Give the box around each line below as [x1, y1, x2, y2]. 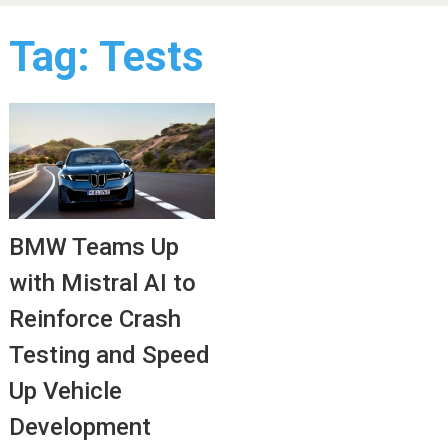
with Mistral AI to [8, 268, 196, 297]
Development [8, 412, 151, 441]
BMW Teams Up [8, 232, 179, 261]
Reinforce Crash [8, 304, 181, 333]
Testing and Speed [8, 340, 210, 369]
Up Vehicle [8, 376, 122, 405]
